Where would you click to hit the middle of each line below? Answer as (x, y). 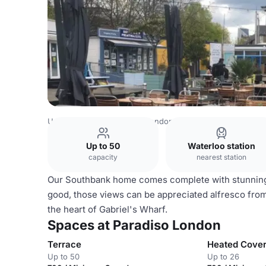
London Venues (175, 121)
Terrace (64, 244)
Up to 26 (224, 256)
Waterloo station (221, 146)
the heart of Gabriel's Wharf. (107, 209)
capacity (103, 157)
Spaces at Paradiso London (134, 225)
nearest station (221, 157)
